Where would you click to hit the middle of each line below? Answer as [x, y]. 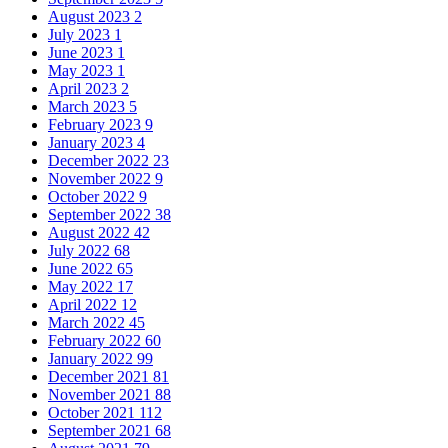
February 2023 [96, 125]
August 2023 [91, 17]
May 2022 [82, 287]
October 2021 [93, 413]
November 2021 [101, 395]
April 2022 [84, 305]
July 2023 [81, 35]
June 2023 [82, 53]
